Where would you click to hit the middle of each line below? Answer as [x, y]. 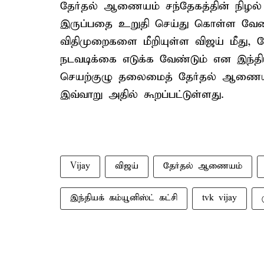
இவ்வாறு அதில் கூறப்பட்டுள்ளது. [142, 95]
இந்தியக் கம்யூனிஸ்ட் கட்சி [124, 198]
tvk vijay [220, 198]
